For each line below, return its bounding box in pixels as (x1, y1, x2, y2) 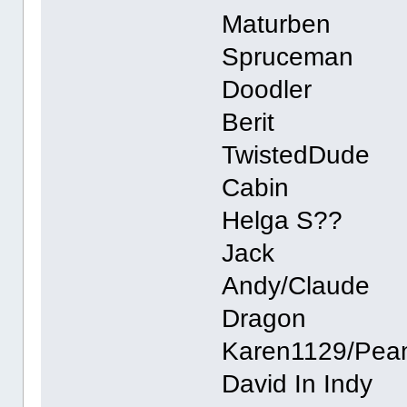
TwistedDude (222, 141, 371, 170)
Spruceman (222, 43, 354, 72)
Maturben (222, 10, 332, 39)
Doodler (222, 75, 313, 104)
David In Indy (222, 370, 373, 399)
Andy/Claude (222, 272, 371, 301)
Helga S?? (222, 206, 343, 235)
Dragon (222, 304, 307, 333)
